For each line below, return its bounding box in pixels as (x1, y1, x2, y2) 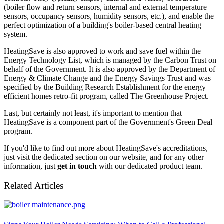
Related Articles (4, 180, 63, 191)
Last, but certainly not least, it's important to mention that (4, 108, 182, 117)
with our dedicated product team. (97, 161, 202, 170)
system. (4, 29, 27, 38)
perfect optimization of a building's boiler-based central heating (4, 20, 201, 29)
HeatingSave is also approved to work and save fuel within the (4, 46, 201, 55)
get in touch (57, 161, 97, 170)
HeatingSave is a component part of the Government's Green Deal (4, 117, 212, 126)
